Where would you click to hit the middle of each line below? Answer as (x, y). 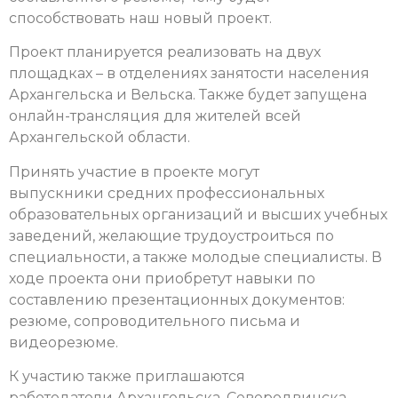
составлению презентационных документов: (177, 299)
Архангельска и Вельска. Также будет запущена (188, 95)
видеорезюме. (64, 342)
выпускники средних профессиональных (167, 193)
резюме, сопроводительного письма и (155, 321)
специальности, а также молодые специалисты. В (195, 257)
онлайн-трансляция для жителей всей (155, 116)
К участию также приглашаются (127, 377)
